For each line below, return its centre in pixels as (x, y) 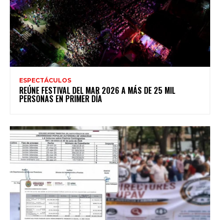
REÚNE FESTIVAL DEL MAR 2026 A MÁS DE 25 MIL (97, 90)
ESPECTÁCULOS (45, 80)
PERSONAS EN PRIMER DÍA (61, 98)
